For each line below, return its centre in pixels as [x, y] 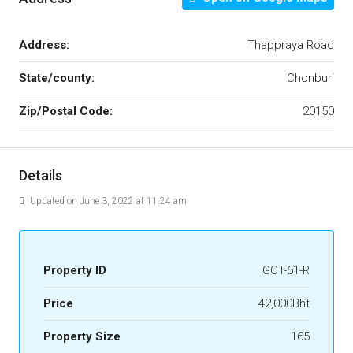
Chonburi [310, 78]
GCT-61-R [286, 270]
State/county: [57, 78]
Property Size [82, 336]
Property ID [75, 270]
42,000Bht [284, 303]
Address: [44, 45]
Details [41, 175]
